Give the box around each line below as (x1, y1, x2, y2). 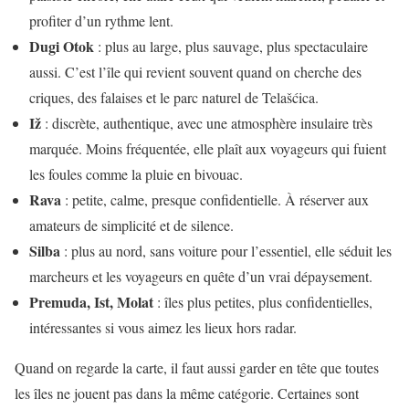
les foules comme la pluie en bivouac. (29, 164, 243, 184)
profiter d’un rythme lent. (29, 11, 173, 31)
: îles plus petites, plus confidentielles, (153, 292, 372, 312)
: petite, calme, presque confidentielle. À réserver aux (61, 190, 369, 210)
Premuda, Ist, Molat (29, 291, 153, 313)
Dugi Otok (29, 36, 94, 58)
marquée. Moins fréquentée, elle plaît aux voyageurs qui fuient (29, 139, 386, 159)
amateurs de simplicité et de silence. (29, 215, 234, 236)
